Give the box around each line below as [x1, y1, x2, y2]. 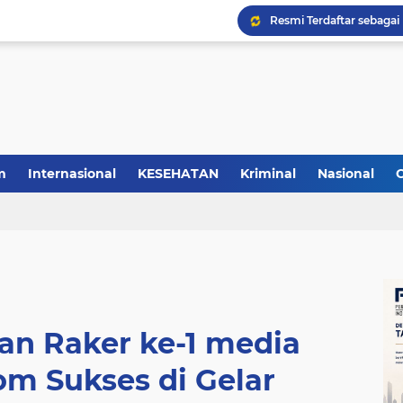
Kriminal [240, 166, 296, 182]
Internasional [28, 166, 116, 182]
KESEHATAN [138, 166, 219, 182]
